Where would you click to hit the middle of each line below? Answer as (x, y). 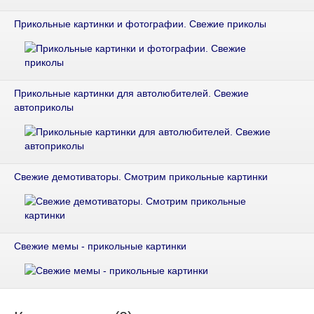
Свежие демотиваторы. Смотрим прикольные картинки (141, 177)
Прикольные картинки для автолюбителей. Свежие (131, 94)
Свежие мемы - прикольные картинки (100, 246)
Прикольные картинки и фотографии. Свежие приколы (140, 24)
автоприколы (44, 108)
